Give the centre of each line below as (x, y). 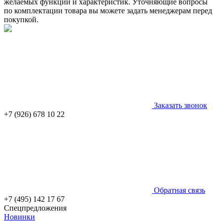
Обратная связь (179, 190)
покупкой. (21, 19)
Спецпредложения (35, 208)
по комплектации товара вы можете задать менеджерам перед (108, 10)
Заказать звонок (180, 105)
